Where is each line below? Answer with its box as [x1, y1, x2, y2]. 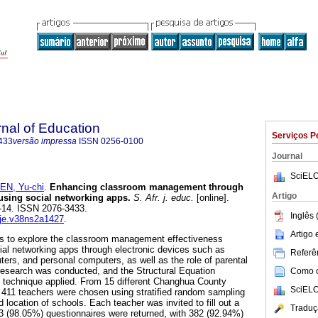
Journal [272, 151, 302, 161]
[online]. [194, 192, 229, 204]
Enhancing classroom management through [50, 182, 243, 193]
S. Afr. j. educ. [131, 192, 194, 204]
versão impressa [13, 136, 77, 146]
